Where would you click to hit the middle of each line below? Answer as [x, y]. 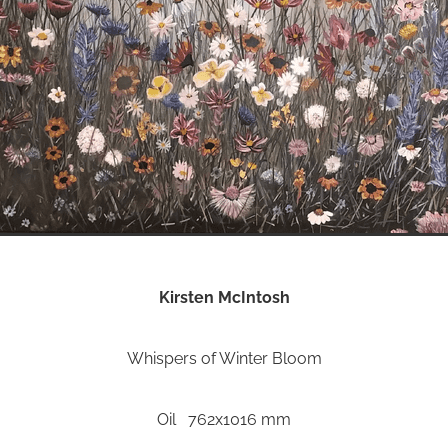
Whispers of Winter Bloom [224, 356]
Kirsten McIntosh [224, 295]
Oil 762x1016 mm [224, 417]
